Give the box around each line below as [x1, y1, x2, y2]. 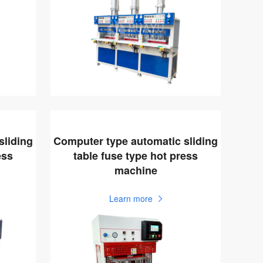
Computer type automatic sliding [53, 133, 218, 149]
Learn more [109, 193, 153, 205]
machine [114, 163, 157, 178]
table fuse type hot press [73, 148, 198, 164]
